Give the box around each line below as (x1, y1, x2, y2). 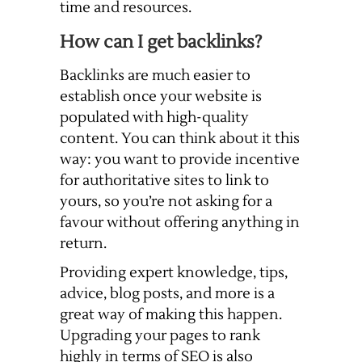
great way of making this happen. (60, 305, 282, 325)
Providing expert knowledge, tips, (60, 263, 288, 283)
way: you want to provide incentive (60, 150, 300, 170)
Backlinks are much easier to (60, 66, 250, 86)
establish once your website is (60, 87, 262, 107)
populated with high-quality (60, 108, 249, 128)
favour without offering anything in (60, 213, 300, 233)
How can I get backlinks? (60, 31, 262, 54)
